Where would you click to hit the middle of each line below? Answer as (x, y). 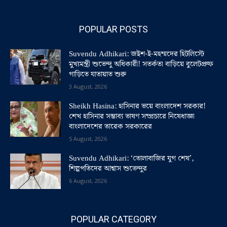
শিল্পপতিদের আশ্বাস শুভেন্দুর (108, 168)
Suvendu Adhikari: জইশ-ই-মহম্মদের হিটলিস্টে (137, 54)
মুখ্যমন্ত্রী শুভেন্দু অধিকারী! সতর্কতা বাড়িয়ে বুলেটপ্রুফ (141, 64)
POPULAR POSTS (113, 29)
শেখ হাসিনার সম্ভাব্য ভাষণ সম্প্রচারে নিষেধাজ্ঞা (132, 116)
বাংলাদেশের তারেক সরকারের (110, 126)
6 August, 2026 (88, 180)
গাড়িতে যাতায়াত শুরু (98, 74)
